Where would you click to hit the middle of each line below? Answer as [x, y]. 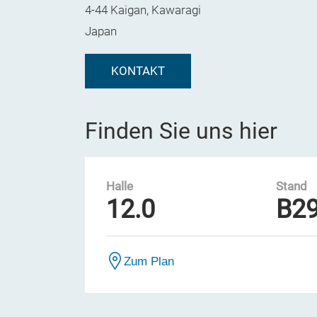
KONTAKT [138, 71]
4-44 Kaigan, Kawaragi [143, 10]
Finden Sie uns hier [181, 131]
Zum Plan [149, 261]
